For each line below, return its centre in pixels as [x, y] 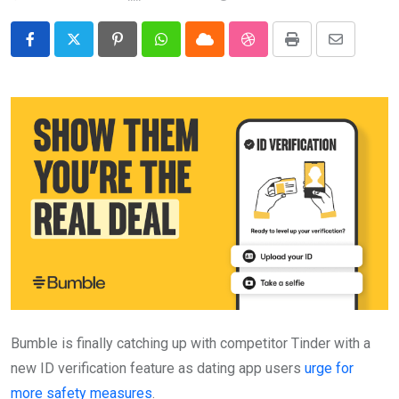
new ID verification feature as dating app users [158, 368]
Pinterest [145, 50]
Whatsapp [191, 50]
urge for [329, 368]
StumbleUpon [289, 50]
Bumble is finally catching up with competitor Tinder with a [191, 343]
